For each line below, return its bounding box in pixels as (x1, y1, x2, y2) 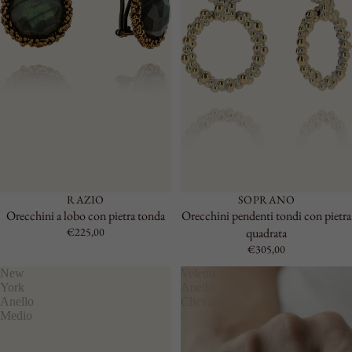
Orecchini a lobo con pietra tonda (6, 207, 165, 224)
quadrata (246, 225, 287, 241)
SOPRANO (238, 192, 295, 207)
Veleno (181, 266, 215, 280)
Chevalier (181, 295, 229, 308)
